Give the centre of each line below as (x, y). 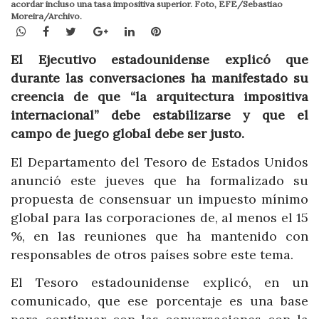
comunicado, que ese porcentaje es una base (159, 301)
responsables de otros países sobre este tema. (152, 254)
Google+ (130, 30)
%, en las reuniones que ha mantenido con (159, 236)
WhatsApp (54, 30)
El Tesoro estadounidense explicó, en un (159, 283)
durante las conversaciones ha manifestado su (159, 78)
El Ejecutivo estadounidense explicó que (159, 60)
